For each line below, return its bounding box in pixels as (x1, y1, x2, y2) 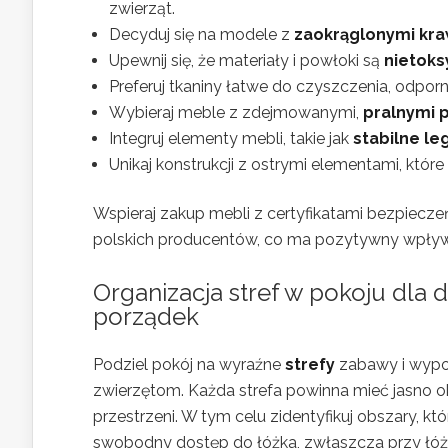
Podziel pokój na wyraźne (93, 354, 285, 374)
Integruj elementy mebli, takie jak (109, 128, 353, 148)
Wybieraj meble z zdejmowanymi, (109, 102, 363, 122)
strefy (285, 354, 335, 374)
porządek (93, 301, 199, 331)
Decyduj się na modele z (109, 24, 294, 44)
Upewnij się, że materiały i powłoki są (109, 50, 384, 70)
